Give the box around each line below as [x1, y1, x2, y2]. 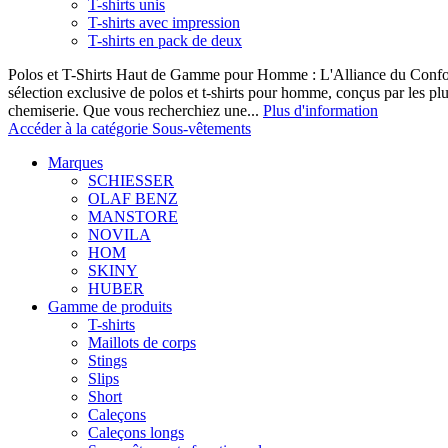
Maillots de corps [88, 334, 196, 351]
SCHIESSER [88, 172, 174, 189]
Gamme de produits [48, 298, 172, 315]
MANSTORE [88, 208, 178, 225]
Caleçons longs [88, 424, 184, 441]
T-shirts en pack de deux [88, 32, 242, 49]
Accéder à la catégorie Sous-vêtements [8, 120, 251, 137]
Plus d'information [263, 102, 378, 119]
